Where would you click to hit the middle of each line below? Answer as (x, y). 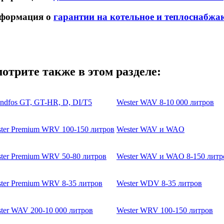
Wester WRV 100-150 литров (165, 210)
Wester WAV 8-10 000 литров (165, 102)
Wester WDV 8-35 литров (159, 183)
